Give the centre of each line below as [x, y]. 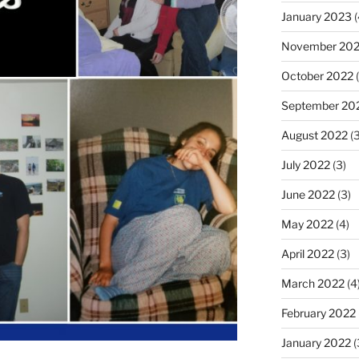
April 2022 [307, 254]
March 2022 [313, 283]
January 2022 [316, 343]
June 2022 [308, 194]
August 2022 [314, 135]
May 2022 [307, 224]
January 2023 [316, 16]
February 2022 [318, 313]
